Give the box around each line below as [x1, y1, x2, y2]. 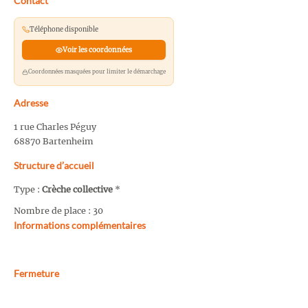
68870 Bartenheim [14, 136, 93, 147]
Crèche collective [42, 184, 113, 195]
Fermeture [14, 267, 59, 279]
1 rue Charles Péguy [14, 122, 96, 133]
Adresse [14, 97, 48, 109]
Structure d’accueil [14, 159, 94, 172]
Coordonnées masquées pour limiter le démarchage [27, 68, 166, 76]
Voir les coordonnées [62, 45, 132, 55]
